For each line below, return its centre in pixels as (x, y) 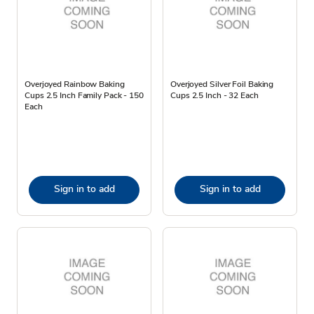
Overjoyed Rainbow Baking (75, 84)
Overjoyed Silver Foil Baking (222, 84)
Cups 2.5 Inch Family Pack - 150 (84, 95)
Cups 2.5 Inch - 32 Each (214, 95)
